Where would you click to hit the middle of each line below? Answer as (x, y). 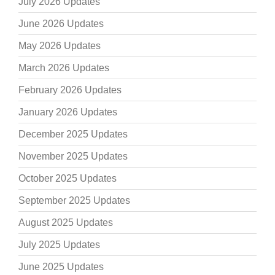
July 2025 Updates (59, 245)
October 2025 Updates (68, 179)
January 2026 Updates (68, 112)
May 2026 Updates (60, 46)
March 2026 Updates (64, 68)
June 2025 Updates (61, 267)
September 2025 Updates (74, 201)
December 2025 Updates (73, 134)
